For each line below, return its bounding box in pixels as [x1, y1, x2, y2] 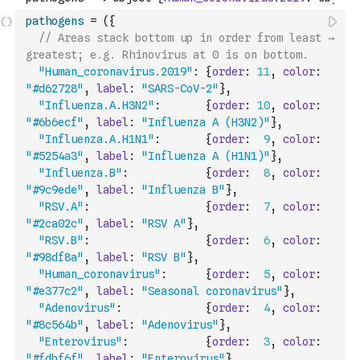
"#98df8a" [26, 251, 84, 264]
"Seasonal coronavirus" [141, 284, 283, 297]
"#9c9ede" [26, 183, 84, 196]
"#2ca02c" [26, 217, 84, 230]
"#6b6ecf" [26, 116, 84, 129]
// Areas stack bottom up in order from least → [39, 31, 334, 44]
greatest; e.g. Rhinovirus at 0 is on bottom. [26, 48, 309, 61]
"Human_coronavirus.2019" [39, 65, 193, 78]
